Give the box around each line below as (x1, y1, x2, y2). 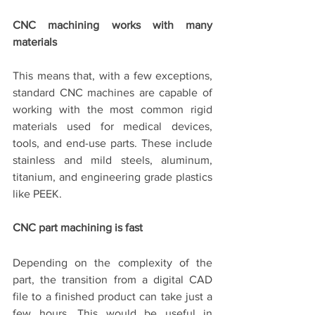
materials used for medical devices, (13, 120, 212, 133)
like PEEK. (13, 188, 62, 200)
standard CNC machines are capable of (13, 86, 212, 99)
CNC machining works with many (13, 19, 212, 32)
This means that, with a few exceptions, (13, 70, 212, 82)
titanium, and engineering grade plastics (13, 171, 212, 184)
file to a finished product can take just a (13, 290, 212, 303)
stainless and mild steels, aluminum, (13, 154, 212, 167)
